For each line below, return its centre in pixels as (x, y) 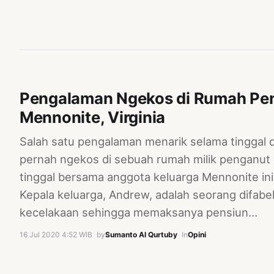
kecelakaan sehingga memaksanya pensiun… (139, 212)
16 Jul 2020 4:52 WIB (56, 234)
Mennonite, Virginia (93, 117)
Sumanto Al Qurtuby (141, 234)
